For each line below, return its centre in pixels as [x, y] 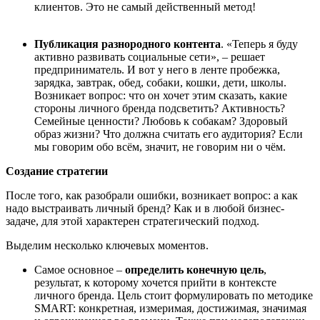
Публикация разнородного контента [127, 44]
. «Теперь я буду [259, 44]
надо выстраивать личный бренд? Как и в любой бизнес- [145, 208]
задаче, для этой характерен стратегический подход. [132, 221]
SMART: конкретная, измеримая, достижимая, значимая [170, 308]
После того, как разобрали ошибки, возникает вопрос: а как [152, 195]
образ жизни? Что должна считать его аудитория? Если [169, 134]
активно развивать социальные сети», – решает [150, 57]
